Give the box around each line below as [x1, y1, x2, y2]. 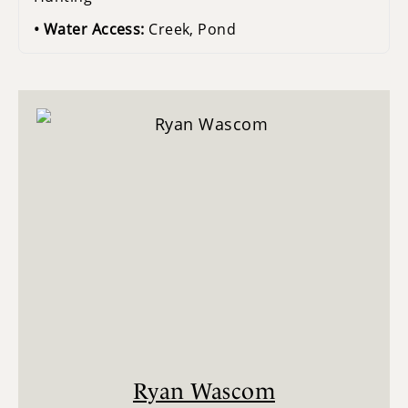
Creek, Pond [148, 18, 237, 39]
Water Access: [43, 18, 149, 39]
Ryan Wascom [133, 377, 275, 404]
